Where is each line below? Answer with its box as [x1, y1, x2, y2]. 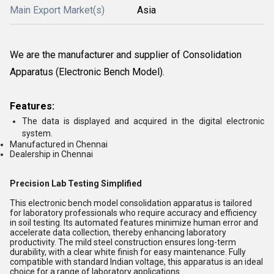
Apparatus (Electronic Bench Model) [10, 66, 163, 78]
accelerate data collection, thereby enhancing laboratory [10, 228, 226, 237]
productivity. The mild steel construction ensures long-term [10, 237, 236, 247]
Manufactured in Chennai [10, 139, 108, 149]
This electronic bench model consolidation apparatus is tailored [10, 198, 252, 208]
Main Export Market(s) [10, 4, 105, 16]
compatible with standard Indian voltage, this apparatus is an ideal [10, 257, 263, 267]
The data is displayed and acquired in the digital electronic [22, 116, 264, 126]
